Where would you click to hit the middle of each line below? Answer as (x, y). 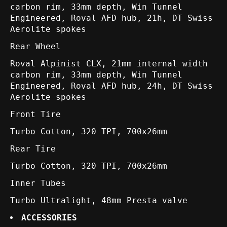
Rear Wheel (35, 47)
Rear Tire (33, 149)
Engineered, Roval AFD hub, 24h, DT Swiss (111, 86)
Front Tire (35, 115)
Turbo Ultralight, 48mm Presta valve (99, 201)
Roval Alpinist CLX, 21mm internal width (109, 64)
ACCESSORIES (49, 218)
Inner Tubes (38, 183)
